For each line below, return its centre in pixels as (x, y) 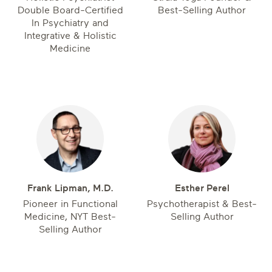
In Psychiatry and (70, 23)
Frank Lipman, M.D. (70, 188)
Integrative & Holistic (70, 36)
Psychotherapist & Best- (202, 204)
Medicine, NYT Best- (70, 217)
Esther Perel (202, 188)
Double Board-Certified (70, 10)
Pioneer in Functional (70, 204)
